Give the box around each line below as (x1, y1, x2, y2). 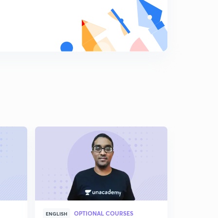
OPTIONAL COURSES (74, 209, 133, 217)
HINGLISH (186, 210, 209, 217)
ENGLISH (46, 210, 67, 217)
